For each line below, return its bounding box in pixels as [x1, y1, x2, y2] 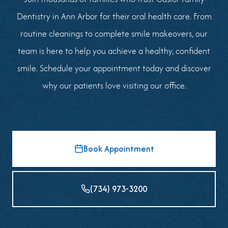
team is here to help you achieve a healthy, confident [18, 44, 210, 57]
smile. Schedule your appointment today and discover [17, 62, 211, 74]
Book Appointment [83, 142, 154, 155]
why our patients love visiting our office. [42, 79, 186, 92]
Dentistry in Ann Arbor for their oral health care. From [16, 10, 212, 22]
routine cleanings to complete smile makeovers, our [20, 27, 208, 40]
